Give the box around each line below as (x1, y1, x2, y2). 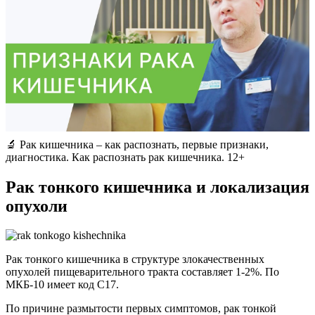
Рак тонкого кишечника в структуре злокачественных (6, 253, 264, 266)
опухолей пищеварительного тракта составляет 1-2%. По (6, 266, 279, 278)
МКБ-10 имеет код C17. (6, 278, 119, 291)
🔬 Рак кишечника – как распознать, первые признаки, (6, 138, 269, 150)
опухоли (6, 196, 67, 215)
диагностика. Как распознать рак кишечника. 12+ (6, 150, 245, 163)
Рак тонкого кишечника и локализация (6, 177, 309, 196)
